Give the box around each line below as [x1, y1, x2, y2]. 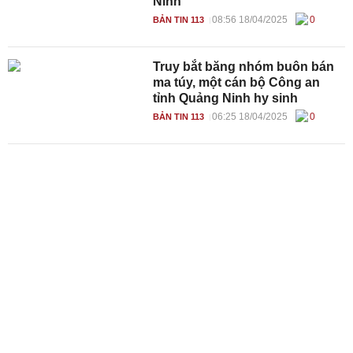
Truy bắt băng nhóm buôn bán [153, 60, 335, 73]
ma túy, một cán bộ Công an [153, 76, 321, 89]
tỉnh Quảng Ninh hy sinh [153, 91, 299, 105]
